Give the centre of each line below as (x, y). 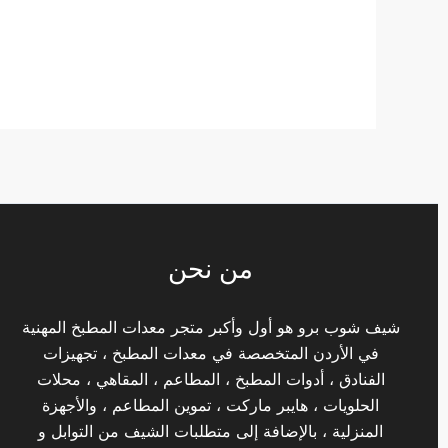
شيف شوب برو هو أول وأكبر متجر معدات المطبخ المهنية (210, 327)
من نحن (211, 269)
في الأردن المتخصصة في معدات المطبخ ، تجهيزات (210, 353)
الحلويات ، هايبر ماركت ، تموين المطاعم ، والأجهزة (211, 405)
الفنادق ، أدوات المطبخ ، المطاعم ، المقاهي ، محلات (210, 379)
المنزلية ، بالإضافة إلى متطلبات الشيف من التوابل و (211, 431)
